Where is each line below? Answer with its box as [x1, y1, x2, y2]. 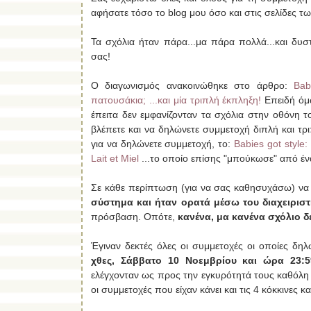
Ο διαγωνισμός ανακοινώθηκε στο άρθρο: [91, 79, 294, 91]
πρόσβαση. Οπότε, [91, 210, 178, 222]
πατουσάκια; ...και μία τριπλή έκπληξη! [91, 94, 262, 106]
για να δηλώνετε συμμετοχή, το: [91, 137, 235, 149]
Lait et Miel [91, 152, 139, 164]
